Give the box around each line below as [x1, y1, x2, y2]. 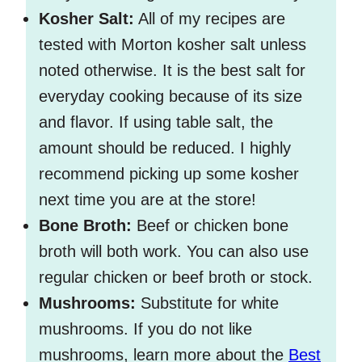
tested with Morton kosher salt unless [39, 36, 306, 54]
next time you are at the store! [39, 191, 256, 209]
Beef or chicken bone [132, 217, 288, 235]
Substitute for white [141, 294, 279, 313]
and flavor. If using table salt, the [39, 113, 273, 132]
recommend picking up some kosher [39, 165, 299, 183]
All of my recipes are [134, 10, 285, 28]
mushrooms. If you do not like [39, 320, 252, 339]
